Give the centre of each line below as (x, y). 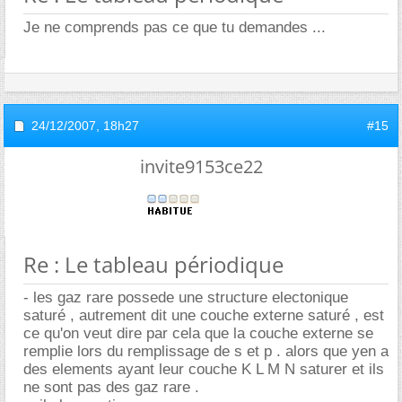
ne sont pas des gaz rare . (111, 387)
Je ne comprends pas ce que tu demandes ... (175, 27)
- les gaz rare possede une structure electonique (186, 297)
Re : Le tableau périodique (153, 264)
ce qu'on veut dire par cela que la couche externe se (198, 333)
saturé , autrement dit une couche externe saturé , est (204, 315)
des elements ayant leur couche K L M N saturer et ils (204, 369)
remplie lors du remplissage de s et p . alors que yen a (206, 351)
